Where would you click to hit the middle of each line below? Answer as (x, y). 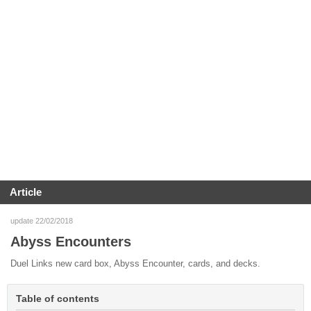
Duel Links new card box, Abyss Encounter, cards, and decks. (135, 263)
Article (26, 192)
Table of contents (58, 298)
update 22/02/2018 (42, 220)
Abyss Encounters (71, 241)
